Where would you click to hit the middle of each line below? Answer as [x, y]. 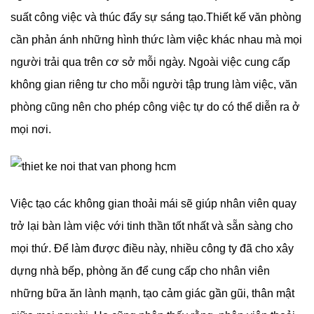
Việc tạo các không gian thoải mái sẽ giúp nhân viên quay [153, 204]
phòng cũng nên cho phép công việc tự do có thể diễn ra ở [155, 107]
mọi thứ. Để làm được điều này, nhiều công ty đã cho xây [152, 249]
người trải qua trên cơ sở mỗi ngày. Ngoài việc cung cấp [150, 62]
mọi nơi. [31, 129]
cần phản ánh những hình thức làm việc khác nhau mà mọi [156, 39]
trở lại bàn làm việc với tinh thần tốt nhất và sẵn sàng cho [152, 226]
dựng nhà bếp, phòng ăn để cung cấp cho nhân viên [140, 271]
